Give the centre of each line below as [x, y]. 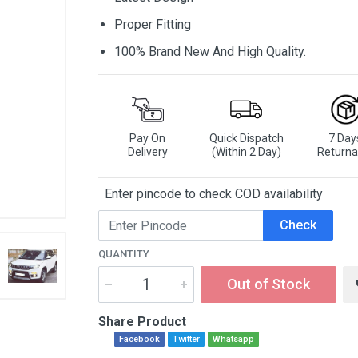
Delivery [147, 152]
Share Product [142, 322]
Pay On [148, 138]
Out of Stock [268, 284]
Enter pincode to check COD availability [211, 194]
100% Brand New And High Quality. [210, 52]
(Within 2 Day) [246, 152]
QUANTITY [124, 254]
